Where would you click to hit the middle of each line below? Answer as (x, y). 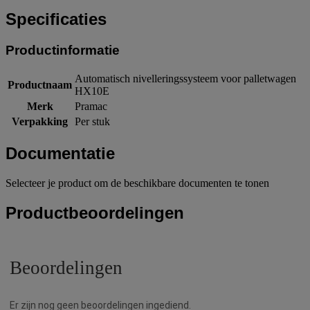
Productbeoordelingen (95, 213)
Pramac (91, 107)
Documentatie (60, 154)
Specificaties (56, 19)
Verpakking (40, 122)
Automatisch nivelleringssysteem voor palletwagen (185, 79)
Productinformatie (63, 50)
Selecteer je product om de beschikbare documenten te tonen (137, 183)
